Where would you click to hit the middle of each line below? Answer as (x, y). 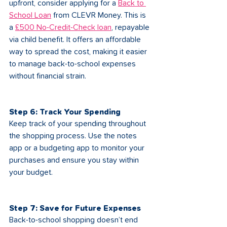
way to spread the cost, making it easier (79, 52)
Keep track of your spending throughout (79, 124)
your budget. (31, 172)
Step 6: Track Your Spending (65, 112)
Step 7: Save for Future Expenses (75, 208)
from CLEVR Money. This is (100, 15)
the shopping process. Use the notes (74, 136)
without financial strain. (48, 76)
